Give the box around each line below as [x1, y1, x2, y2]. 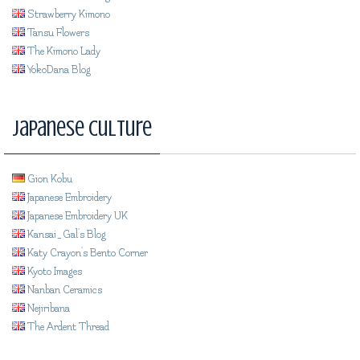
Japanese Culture [12, 115, 152, 141]
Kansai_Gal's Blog [25, 228, 106, 240]
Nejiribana [25, 302, 70, 314]
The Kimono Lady [25, 45, 100, 57]
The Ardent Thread [25, 321, 109, 333]
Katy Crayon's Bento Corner [25, 247, 148, 259]
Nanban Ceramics [25, 284, 102, 296]
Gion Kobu [25, 173, 72, 185]
